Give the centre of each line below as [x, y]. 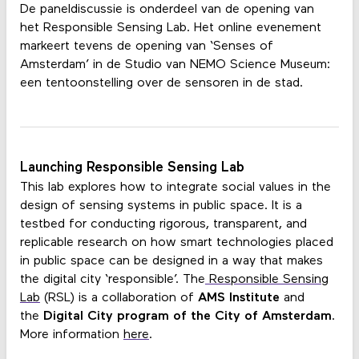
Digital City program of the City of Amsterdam [187, 316]
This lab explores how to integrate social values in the [175, 187]
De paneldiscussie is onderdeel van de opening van [167, 9]
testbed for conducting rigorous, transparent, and [163, 224]
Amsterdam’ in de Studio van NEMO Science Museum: [175, 65]
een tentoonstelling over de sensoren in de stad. [161, 83]
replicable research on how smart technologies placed [176, 242]
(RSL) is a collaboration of [119, 298]
